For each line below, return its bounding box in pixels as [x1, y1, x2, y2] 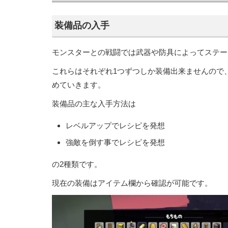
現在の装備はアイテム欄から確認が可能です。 [52, 178, 212, 187]
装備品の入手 [54, 20, 109, 31]
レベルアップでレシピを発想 [66, 121, 165, 130]
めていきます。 [52, 80, 105, 89]
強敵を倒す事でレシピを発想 [66, 137, 165, 147]
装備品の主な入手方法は [52, 99, 136, 108]
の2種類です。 [52, 159, 102, 168]
